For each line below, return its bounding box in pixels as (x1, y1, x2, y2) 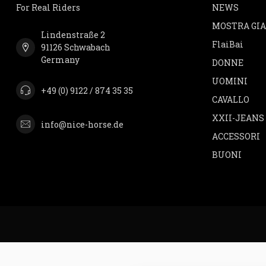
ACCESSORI (212, 131, 260, 142)
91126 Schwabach (41, 42, 110, 53)
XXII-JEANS (212, 112, 264, 124)
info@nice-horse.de (41, 118, 123, 130)
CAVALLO (212, 94, 249, 106)
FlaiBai (212, 39, 243, 50)
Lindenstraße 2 (41, 29, 105, 41)
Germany (41, 54, 80, 66)
